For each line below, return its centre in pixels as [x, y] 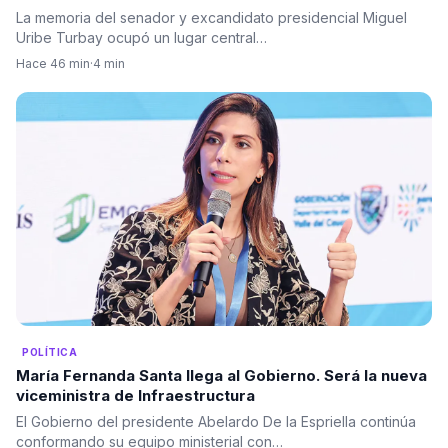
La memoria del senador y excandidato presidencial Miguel [211, 18]
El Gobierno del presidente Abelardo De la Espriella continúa [216, 422]
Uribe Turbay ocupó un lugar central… [141, 38]
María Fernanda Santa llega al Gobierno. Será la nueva [221, 376]
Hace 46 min [53, 64]
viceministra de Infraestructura [135, 396]
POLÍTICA [49, 352]
